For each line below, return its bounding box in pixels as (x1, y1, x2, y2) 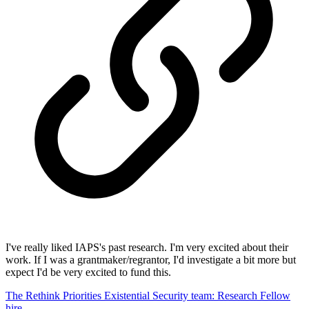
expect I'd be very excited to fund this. (6, 266, 171, 278)
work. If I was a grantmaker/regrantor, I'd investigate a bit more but (6, 253, 296, 266)
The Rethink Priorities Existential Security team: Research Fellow (6, 289, 290, 301)
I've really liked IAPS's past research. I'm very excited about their (6, 241, 288, 253)
